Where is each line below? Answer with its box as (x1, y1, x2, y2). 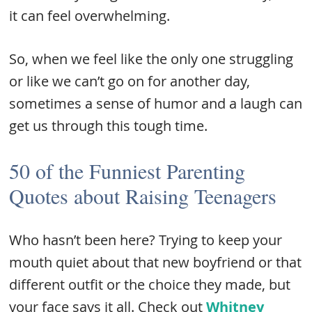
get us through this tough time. (9, 116, 208, 135)
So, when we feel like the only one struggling (9, 49, 294, 68)
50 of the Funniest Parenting (9, 157, 246, 185)
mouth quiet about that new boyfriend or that (9, 253, 302, 272)
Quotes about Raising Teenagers (9, 182, 277, 210)
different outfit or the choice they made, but (9, 275, 291, 294)
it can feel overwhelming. (9, 6, 171, 25)
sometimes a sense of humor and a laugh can (9, 94, 303, 113)
